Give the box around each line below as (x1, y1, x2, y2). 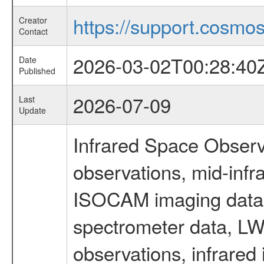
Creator (18, 14, 47, 27)
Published (18, 65, 55, 77)
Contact (18, 25, 48, 38)
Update (18, 104, 46, 117)
